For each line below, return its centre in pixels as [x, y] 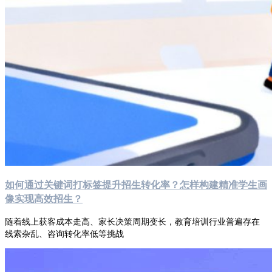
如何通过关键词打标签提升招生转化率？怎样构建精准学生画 [136, 184]
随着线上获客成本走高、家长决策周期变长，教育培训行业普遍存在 [132, 221]
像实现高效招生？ [44, 198]
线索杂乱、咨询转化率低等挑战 [64, 233]
